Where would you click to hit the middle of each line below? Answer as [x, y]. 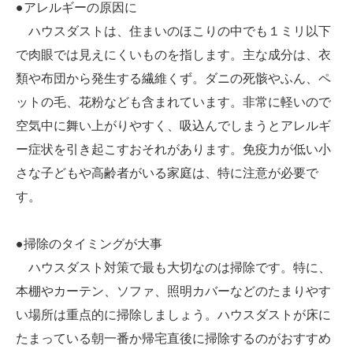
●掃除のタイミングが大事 [89, 244]
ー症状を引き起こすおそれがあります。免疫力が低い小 [173, 149]
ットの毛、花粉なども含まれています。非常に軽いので [173, 102]
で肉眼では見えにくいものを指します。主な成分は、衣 [173, 55]
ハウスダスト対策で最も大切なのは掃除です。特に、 [173, 268]
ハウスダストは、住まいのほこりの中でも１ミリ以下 [173, 31]
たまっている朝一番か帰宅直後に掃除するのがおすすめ [173, 338]
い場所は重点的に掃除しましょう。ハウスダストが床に [173, 315]
